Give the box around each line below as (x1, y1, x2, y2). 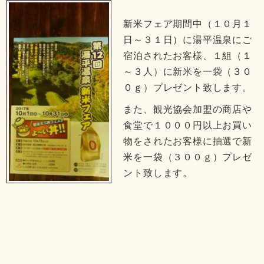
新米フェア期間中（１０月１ (123, 18, 252, 30)
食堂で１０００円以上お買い (123, 120, 252, 131)
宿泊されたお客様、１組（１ (123, 50, 252, 62)
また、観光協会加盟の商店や (123, 104, 252, 115)
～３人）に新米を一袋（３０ (123, 66, 252, 78)
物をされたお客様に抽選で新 (123, 136, 252, 147)
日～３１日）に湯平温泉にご (123, 34, 252, 46)
